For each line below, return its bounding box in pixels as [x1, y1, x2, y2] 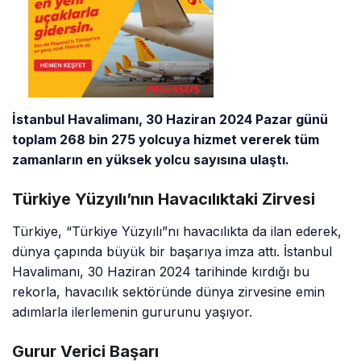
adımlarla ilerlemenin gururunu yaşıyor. [12, 304, 253, 321]
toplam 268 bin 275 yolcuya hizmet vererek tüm [12, 131, 320, 148]
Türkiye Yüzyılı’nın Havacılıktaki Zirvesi [12, 189, 315, 210]
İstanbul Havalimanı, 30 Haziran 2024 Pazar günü [12, 111, 329, 128]
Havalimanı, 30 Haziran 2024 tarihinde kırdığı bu [12, 263, 310, 280]
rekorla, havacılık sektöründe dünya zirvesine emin [12, 284, 326, 301]
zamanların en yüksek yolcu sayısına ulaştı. [12, 151, 290, 168]
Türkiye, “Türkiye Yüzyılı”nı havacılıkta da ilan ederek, [12, 223, 342, 240]
